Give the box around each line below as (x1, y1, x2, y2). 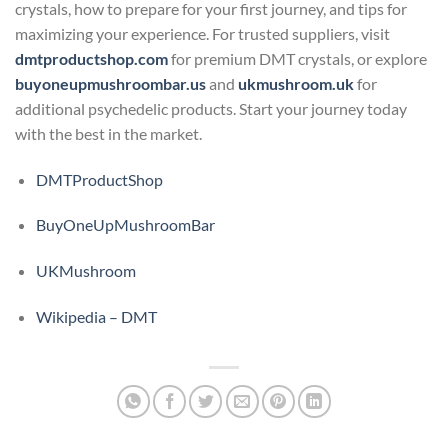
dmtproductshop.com (15, 48, 168, 68)
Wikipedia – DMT (35, 306, 157, 326)
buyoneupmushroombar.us (15, 73, 206, 93)
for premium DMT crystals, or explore (168, 48, 427, 68)
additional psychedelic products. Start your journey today (15, 98, 407, 118)
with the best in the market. (15, 123, 202, 143)
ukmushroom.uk (238, 73, 354, 93)
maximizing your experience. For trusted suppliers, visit (15, 23, 390, 43)
